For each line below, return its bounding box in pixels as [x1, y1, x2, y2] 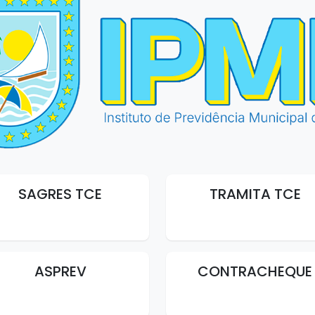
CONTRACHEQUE [198, 261, 312, 281]
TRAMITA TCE [209, 184, 301, 204]
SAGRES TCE [18, 184, 102, 204]
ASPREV [34, 261, 86, 281]
